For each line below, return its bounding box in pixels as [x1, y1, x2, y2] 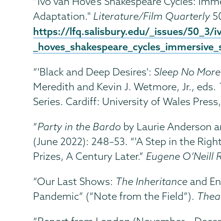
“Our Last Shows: [33, 175, 116, 187]
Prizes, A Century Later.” [33, 149, 147, 162]
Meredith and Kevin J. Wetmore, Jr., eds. [33, 80, 219, 93]
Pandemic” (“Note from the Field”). [33, 189, 197, 202]
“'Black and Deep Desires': [33, 65, 154, 78]
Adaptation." [33, 9, 94, 22]
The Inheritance [115, 175, 188, 187]
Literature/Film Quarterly [93, 9, 211, 22]
